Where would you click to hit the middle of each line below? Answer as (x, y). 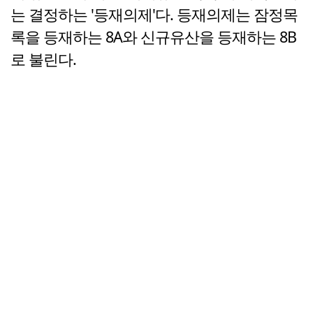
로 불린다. (43, 59)
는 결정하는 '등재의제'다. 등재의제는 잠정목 (154, 15)
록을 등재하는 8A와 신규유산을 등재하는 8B (153, 37)
